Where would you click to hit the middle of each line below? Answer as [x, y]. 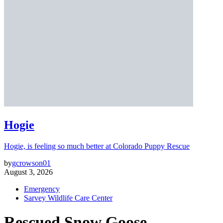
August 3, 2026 [28, 172]
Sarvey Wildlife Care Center [68, 198]
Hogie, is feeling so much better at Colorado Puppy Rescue [97, 146]
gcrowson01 [31, 163]
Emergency [42, 189]
